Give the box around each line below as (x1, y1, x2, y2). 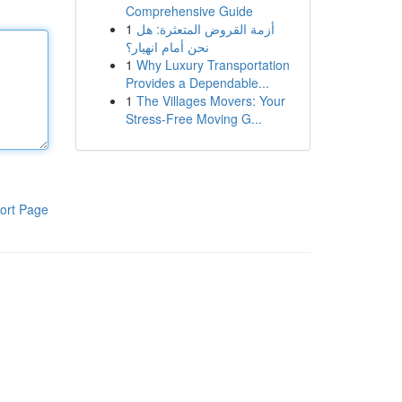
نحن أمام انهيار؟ (125, 38, 209, 56)
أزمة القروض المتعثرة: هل (135, 20, 275, 38)
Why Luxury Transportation (135, 56, 290, 74)
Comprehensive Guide (125, 2, 253, 20)
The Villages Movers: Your (135, 92, 285, 109)
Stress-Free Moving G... (125, 109, 262, 127)
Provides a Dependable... (125, 74, 269, 92)
